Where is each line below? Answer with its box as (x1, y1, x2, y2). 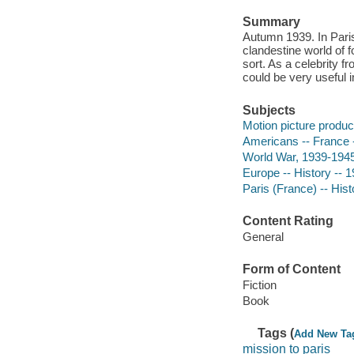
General (242, 229, 284, 243)
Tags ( (258, 326, 295, 341)
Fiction (242, 277, 277, 292)
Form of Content (242, 262, 341, 277)
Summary (242, 14, 300, 28)
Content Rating (242, 214, 333, 228)
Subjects (242, 103, 296, 117)
